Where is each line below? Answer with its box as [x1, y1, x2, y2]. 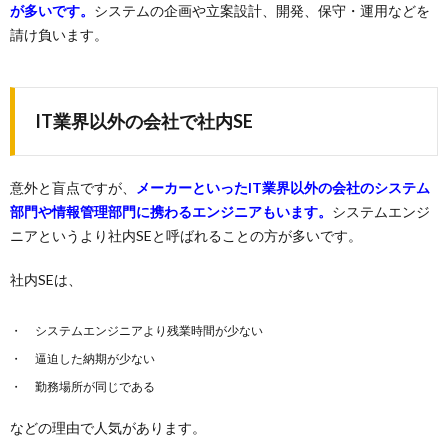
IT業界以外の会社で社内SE [35, 110, 253, 132]
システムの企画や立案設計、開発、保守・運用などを [94, 2, 430, 19]
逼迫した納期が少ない [35, 351, 155, 366]
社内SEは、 [10, 271, 82, 288]
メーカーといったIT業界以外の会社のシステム [136, 179, 430, 196]
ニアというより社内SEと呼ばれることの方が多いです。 [10, 227, 362, 244]
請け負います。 [10, 26, 108, 43]
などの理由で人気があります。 [10, 419, 206, 436]
